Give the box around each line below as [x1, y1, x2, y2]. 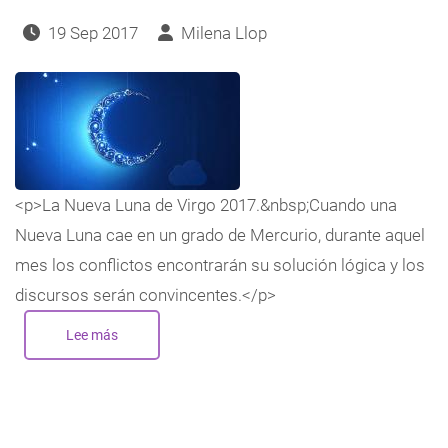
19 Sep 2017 [44, 22, 142, 43]
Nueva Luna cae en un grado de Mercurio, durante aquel [15, 224, 425, 245]
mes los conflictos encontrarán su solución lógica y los [15, 254, 425, 275]
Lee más [65, 326, 118, 343]
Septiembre [117, 424, 188, 441]
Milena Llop [180, 22, 267, 43]
